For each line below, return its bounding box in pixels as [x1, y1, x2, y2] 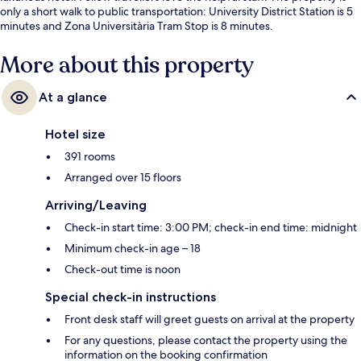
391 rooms [64, 148, 115, 164]
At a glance [39, 89, 107, 105]
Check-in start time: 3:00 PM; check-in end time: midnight [64, 219, 357, 234]
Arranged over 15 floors [64, 169, 181, 185]
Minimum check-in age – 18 [64, 240, 201, 255]
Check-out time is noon [64, 261, 180, 276]
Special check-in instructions [45, 288, 216, 305]
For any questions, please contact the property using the [64, 332, 347, 347]
